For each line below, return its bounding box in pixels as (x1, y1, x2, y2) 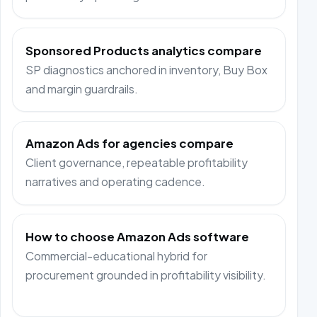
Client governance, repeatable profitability (25, 155, 248, 171)
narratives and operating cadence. (25, 174, 206, 190)
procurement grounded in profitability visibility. (25, 267, 267, 282)
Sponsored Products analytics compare (25, 42, 263, 58)
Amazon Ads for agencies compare (25, 136, 234, 151)
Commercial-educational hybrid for (25, 248, 208, 263)
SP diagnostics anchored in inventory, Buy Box (25, 62, 268, 77)
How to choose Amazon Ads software (25, 229, 250, 244)
